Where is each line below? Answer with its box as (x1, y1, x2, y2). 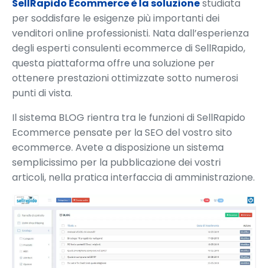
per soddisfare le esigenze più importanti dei (12, 11, 220, 25)
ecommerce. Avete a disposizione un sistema (12, 140, 224, 154)
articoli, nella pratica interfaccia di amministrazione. (12, 170, 255, 184)
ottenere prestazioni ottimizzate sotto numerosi (12, 71, 238, 85)
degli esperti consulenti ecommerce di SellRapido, (12, 41, 245, 55)
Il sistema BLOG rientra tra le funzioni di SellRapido (12, 110, 245, 124)
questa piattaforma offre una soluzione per (12, 56, 215, 70)
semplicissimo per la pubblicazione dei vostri (12, 155, 221, 169)
